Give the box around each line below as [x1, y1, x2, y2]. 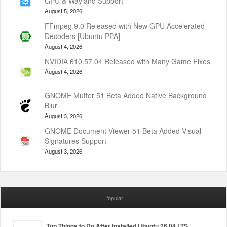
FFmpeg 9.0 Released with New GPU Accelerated [45, 20, 205, 31]
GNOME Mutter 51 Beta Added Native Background [45, 90, 207, 100]
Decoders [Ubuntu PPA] [45, 30, 120, 41]
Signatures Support [45, 135, 106, 146]
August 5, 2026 [45, 6, 82, 15]
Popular [104, 193, 123, 202]
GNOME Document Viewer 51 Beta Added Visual [45, 125, 201, 136]
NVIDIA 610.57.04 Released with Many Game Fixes [45, 56, 210, 66]
